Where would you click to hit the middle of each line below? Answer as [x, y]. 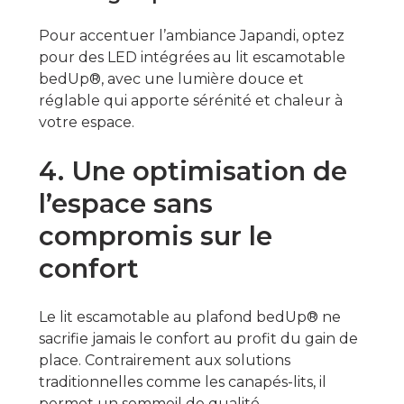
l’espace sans [125, 203]
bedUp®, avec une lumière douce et [171, 78]
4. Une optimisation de [193, 170]
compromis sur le [155, 235]
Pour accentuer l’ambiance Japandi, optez [191, 35]
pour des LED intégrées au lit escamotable [193, 57]
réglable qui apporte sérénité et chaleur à [190, 100]
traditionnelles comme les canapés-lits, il [182, 381]
